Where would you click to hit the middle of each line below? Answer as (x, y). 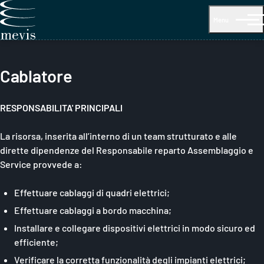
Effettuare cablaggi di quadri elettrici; (92, 192)
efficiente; (36, 242)
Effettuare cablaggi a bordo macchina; (93, 210)
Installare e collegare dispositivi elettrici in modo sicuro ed (135, 227)
